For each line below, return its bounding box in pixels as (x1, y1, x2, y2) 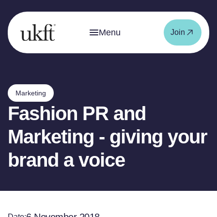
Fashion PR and (8, 103, 146, 124)
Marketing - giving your (8, 126, 207, 147)
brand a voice (8, 149, 125, 170)
